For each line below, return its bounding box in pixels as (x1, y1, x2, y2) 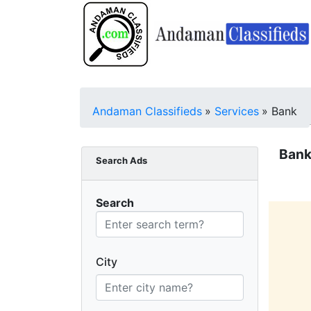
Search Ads (96, 155, 147, 166)
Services (215, 104, 259, 118)
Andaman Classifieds (92, 104, 202, 118)
